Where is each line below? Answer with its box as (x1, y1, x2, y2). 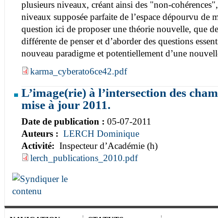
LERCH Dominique (63, 128, 139, 139)
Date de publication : (21, 116, 107, 127)
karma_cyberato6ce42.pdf (30, 66, 127, 77)
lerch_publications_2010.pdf (30, 152, 138, 163)
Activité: (21, 140, 57, 151)
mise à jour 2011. (21, 98, 110, 112)
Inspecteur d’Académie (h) (57, 140, 158, 151)
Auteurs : (21, 128, 61, 139)
